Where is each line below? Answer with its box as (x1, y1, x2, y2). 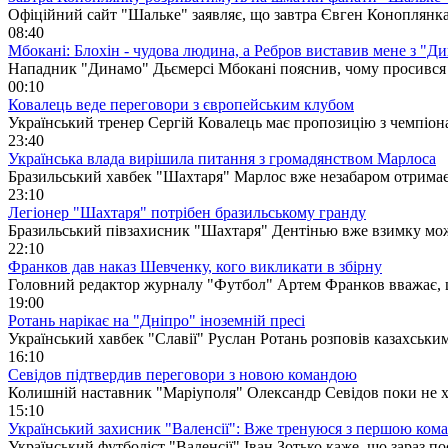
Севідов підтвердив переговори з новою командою (8, 365, 357, 383)
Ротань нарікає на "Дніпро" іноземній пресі (8, 311, 305, 329)
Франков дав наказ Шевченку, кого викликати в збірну (8, 257, 382, 275)
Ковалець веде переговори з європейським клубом (8, 95, 354, 113)
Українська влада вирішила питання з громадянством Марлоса (8, 149, 436, 167)
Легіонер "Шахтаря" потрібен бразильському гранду (8, 203, 366, 221)
